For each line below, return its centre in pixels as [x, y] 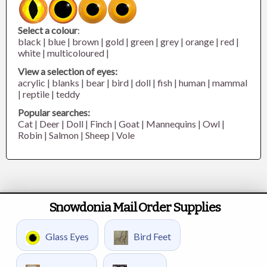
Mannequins [171, 124]
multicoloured [76, 53]
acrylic [32, 83]
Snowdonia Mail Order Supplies [135, 207]
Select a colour [48, 30]
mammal [230, 83]
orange [200, 41]
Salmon [64, 135]
